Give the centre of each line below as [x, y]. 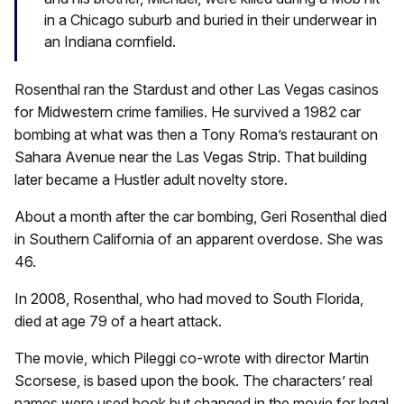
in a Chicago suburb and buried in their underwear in [211, 20]
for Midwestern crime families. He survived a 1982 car [188, 112]
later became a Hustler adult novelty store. [151, 180]
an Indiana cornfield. [110, 42]
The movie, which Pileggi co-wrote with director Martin [192, 358]
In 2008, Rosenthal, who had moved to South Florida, [189, 299]
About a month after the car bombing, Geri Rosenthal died [201, 217]
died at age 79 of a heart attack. [118, 321]
